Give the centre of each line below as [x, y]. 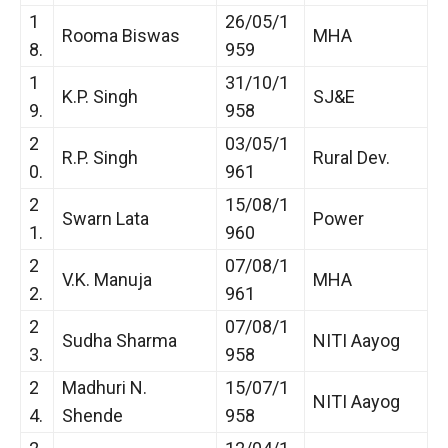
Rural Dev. [351, 157]
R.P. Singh [100, 157]
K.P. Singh [100, 96]
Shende [92, 415]
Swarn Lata [105, 218]
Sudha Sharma [119, 340]
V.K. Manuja [107, 279]
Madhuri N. [104, 387]
